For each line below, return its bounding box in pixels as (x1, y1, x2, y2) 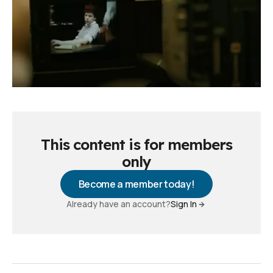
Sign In (171, 198, 197, 210)
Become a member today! (78, 177, 195, 191)
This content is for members (40, 135, 233, 154)
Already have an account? (66, 198, 171, 210)
